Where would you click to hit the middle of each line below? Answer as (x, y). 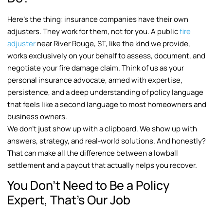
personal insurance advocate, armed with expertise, (95, 80)
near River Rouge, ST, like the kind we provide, (113, 43)
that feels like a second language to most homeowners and (107, 104)
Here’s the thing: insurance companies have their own (98, 19)
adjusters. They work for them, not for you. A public (93, 31)
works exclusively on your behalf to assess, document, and (106, 55)
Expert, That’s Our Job (69, 200)
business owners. (37, 116)
